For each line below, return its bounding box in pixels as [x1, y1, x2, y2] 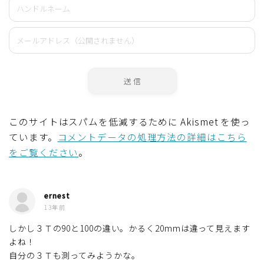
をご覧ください [9, 145, 79, 159]
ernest [44, 190, 70, 200]
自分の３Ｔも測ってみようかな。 [9, 249, 140, 261]
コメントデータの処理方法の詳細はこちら [57, 130, 247, 143]
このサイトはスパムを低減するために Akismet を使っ [9, 114, 251, 128]
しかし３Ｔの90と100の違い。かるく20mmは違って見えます [9, 222, 250, 234]
